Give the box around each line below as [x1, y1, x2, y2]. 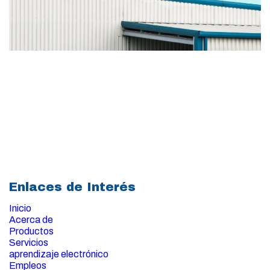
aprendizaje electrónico [9, 249, 108, 260]
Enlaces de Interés [9, 180, 136, 194]
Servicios [9, 237, 48, 248]
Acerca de [9, 215, 53, 225]
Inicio [9, 203, 31, 214]
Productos [9, 226, 54, 237]
